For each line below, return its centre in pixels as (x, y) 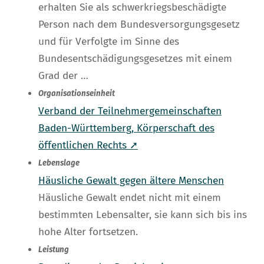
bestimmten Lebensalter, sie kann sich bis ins (143, 215)
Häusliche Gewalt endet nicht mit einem (130, 198)
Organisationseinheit (77, 94)
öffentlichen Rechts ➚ (88, 146)
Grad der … (63, 76)
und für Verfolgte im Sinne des (109, 42)
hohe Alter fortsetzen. (88, 232)
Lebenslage (59, 164)
